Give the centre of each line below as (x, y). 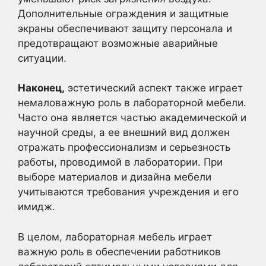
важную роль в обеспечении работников (119, 251)
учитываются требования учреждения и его (128, 192)
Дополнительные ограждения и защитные (123, 13)
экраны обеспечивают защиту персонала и (125, 28)
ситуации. (42, 58)
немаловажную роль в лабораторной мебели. (132, 103)
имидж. (37, 207)
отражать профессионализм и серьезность (124, 147)
